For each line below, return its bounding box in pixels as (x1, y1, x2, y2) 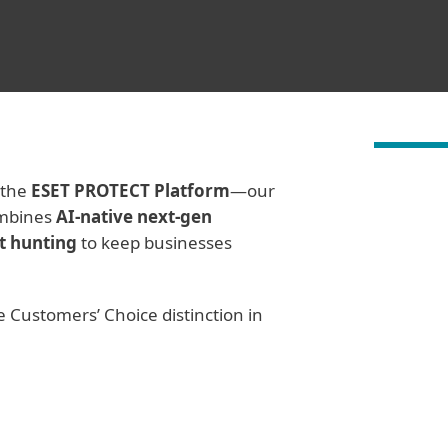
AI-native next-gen (56, 205, 212, 228)
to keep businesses (77, 231, 232, 254)
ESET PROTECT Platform (31, 179, 230, 202)
